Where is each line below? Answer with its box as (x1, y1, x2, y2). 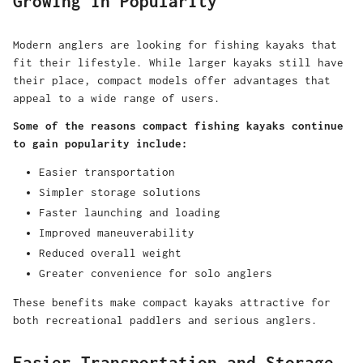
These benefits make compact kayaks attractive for (13, 296, 331, 310)
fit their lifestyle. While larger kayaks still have (13, 56, 344, 70)
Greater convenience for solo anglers (39, 267, 272, 280)
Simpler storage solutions (39, 186, 201, 199)
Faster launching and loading (39, 206, 220, 220)
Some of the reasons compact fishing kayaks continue (13, 119, 344, 133)
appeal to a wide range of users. (13, 92, 220, 105)
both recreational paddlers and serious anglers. (13, 314, 318, 327)
